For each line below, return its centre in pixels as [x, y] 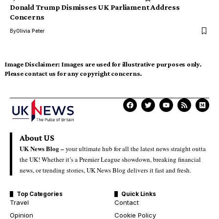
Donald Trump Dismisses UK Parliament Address [95, 7]
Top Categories [40, 194]
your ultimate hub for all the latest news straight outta [135, 149]
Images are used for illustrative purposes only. [131, 64]
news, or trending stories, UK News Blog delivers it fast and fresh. [105, 170]
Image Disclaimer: [33, 64]
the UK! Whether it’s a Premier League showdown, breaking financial [110, 160]
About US [37, 138]
